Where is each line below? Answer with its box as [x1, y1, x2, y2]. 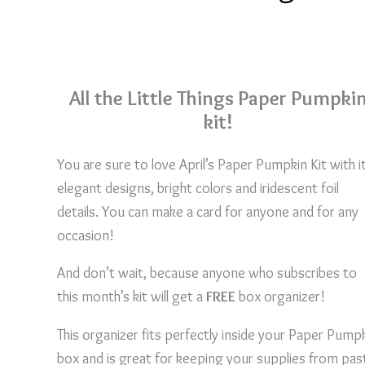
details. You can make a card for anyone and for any [57, 202, 358, 221]
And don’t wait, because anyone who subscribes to [57, 264, 357, 283]
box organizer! [235, 288, 325, 306]
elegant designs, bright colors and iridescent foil [57, 178, 339, 197]
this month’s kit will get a [57, 288, 206, 306]
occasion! [57, 226, 114, 244]
